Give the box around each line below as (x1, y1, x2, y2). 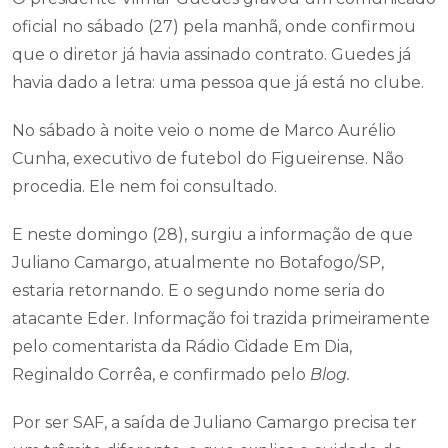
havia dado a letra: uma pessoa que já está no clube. (12, 73, 424, 92)
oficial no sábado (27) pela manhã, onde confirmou (12, 17, 416, 36)
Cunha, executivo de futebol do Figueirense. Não (12, 149, 404, 168)
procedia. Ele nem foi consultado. (12, 177, 277, 196)
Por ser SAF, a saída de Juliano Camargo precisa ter (12, 413, 417, 432)
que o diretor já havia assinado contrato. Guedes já (12, 45, 411, 64)
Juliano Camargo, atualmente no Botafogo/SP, (12, 253, 384, 272)
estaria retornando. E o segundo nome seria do (12, 281, 385, 300)
